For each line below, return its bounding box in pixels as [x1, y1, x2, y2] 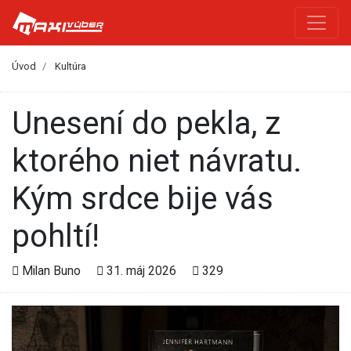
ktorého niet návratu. [12, 142, 302, 179]
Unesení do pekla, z [12, 104, 32, 142]
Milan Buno [19, 262, 84, 278]
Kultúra [55, 60, 86, 73]
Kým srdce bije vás [12, 179, 273, 217]
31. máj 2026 [103, 262, 179, 278]
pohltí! [12, 217, 100, 255]
